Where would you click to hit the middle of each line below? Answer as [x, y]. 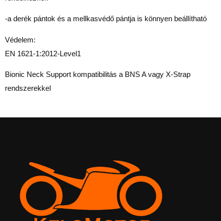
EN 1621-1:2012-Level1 [43, 53]
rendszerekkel [28, 88]
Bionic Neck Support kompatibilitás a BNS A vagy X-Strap [98, 74]
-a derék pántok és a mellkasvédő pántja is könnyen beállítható [106, 19]
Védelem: [20, 39]
